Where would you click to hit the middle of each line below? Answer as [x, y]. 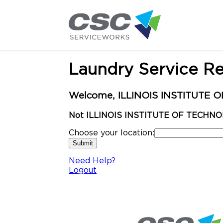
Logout [83, 170]
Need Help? [92, 161]
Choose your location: [111, 133]
